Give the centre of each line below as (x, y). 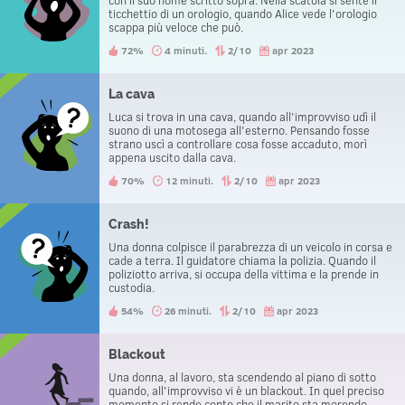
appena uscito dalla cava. (172, 157)
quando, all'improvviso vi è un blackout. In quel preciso (246, 391)
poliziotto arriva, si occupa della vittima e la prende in (244, 274)
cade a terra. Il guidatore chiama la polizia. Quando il (242, 260)
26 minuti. (188, 311)
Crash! (129, 224)
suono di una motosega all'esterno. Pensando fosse (239, 130)
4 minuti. (186, 50)
